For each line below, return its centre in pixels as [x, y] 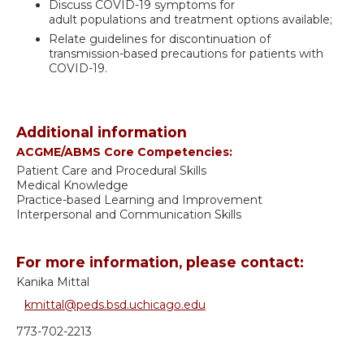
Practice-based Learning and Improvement [139, 200]
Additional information [102, 132]
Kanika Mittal [53, 282]
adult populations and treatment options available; [191, 20]
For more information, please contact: [160, 262]
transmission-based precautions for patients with [186, 54]
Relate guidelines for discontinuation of [160, 39]
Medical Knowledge [72, 186]
